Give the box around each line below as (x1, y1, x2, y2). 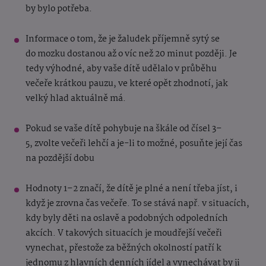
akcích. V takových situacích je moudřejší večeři (26, 226, 222, 240)
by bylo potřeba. (26, 1, 94, 16)
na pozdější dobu (26, 151, 96, 166)
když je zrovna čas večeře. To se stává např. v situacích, (26, 196, 249, 211)
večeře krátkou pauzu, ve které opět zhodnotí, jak (26, 76, 228, 91)
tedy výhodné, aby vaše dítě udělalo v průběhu (26, 61, 217, 76)
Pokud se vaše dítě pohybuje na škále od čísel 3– (26, 121, 222, 136)
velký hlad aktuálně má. (26, 91, 128, 106)
